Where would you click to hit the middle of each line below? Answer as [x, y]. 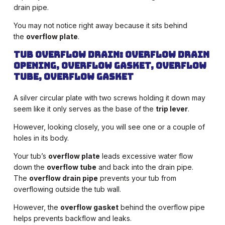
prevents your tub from [137, 178]
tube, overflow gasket [73, 77]
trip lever [172, 109]
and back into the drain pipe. [145, 167]
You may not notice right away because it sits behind [100, 26]
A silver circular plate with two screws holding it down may [109, 98]
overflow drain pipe [63, 178]
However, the [37, 207]
